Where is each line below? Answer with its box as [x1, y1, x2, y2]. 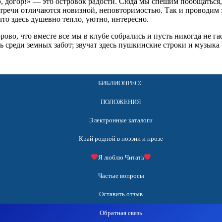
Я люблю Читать [98, 153, 144, 161]
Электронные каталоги [89, 116, 153, 124]
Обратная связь [100, 209, 142, 217]
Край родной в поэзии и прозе [79, 135, 163, 143]
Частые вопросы [98, 172, 144, 180]
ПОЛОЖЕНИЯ [101, 98, 141, 106]
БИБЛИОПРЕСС [98, 79, 144, 87]
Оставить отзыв [99, 190, 143, 198]
